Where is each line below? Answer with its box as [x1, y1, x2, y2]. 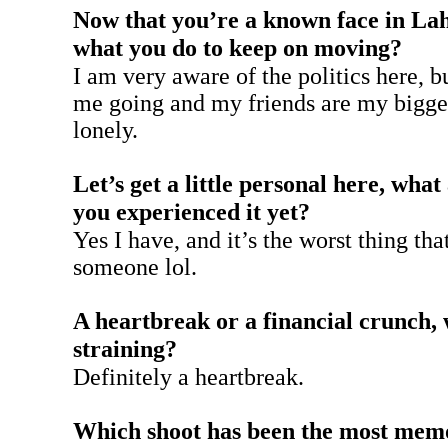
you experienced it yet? [72, 199, 310, 225]
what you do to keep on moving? [72, 35, 402, 61]
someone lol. [72, 254, 197, 280]
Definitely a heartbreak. [72, 364, 304, 390]
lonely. [72, 117, 138, 143]
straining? [72, 336, 177, 362]
